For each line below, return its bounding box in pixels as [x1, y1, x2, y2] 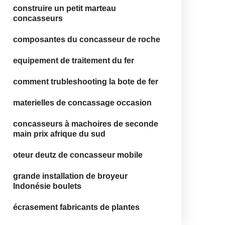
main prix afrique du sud [13, 130, 105, 138]
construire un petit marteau [13, 4, 116, 13]
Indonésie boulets [13, 182, 81, 190]
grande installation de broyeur [13, 172, 128, 180]
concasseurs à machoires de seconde [13, 120, 158, 128]
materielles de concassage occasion [13, 98, 152, 107]
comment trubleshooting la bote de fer [13, 77, 158, 86]
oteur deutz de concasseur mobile [13, 151, 143, 159]
